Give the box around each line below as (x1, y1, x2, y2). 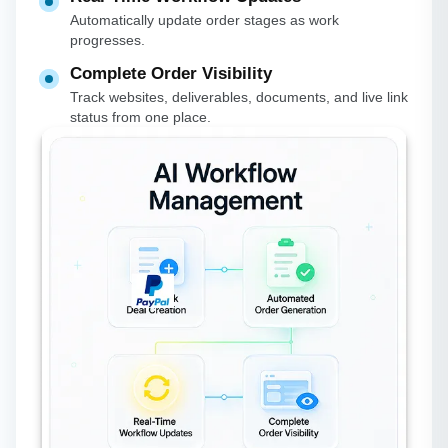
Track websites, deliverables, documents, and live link (70, 89, 408, 106)
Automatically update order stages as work (70, 12, 339, 29)
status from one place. (70, 109, 211, 126)
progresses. (70, 32, 145, 49)
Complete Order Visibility (70, 64, 272, 84)
